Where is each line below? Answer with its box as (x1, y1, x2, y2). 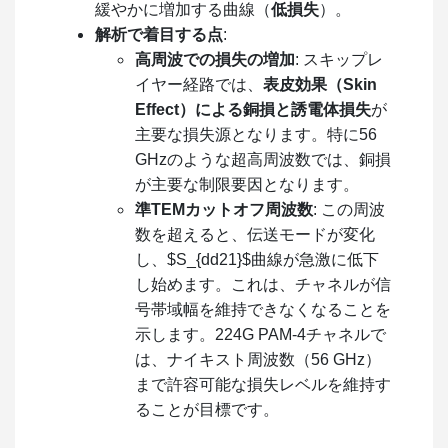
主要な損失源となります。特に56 (135, 125, 377, 143)
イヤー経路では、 (135, 75, 263, 93)
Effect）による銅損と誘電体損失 (135, 100, 371, 118)
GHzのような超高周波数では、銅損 (135, 150, 391, 168)
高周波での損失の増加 (135, 50, 295, 68)
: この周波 (313, 200, 385, 218)
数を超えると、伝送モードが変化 (135, 225, 375, 243)
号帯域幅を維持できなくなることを (135, 300, 391, 318)
